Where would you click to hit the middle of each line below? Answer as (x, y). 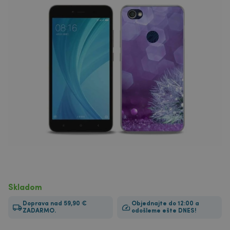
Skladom (25, 188)
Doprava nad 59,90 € (55, 204)
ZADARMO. (39, 211)
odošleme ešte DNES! (164, 211)
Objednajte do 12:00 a (165, 204)
